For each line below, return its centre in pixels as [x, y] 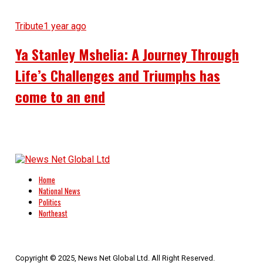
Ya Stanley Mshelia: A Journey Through [127, 54]
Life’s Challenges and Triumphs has [117, 75]
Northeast [53, 213]
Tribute [29, 26]
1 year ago [65, 26]
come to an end [60, 96]
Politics [50, 202]
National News [59, 191]
